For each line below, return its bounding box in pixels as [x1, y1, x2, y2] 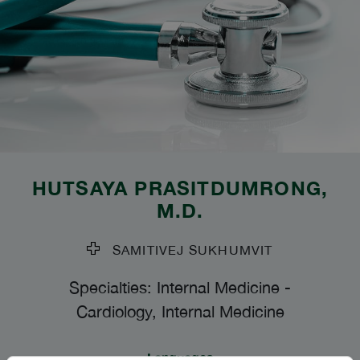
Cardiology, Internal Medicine [76, 301, 284, 321]
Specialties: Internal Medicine [69, 277, 280, 297]
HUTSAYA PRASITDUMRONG [31, 176, 321, 199]
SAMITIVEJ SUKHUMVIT [100, 242, 273, 257]
